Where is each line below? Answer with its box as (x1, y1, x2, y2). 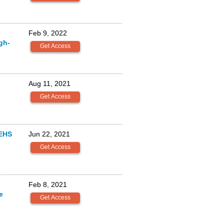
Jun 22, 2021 (28, 130, 70, 138)
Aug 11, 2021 (28, 79, 70, 87)
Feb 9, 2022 (28, 29, 67, 37)
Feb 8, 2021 (28, 180, 67, 188)
